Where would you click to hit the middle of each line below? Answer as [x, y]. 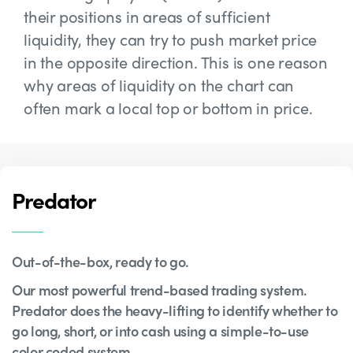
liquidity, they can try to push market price [171, 39]
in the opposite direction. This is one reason [176, 62]
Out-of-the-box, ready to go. [100, 261]
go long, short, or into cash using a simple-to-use [161, 331]
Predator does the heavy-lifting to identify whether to [175, 310]
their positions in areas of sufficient [147, 16]
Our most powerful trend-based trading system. [160, 290]
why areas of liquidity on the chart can [159, 85]
